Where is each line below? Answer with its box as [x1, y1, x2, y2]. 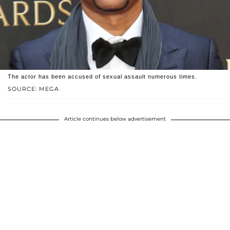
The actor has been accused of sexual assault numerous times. [8, 73, 197, 80]
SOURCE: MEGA [8, 85, 59, 93]
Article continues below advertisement [64, 116, 166, 123]
